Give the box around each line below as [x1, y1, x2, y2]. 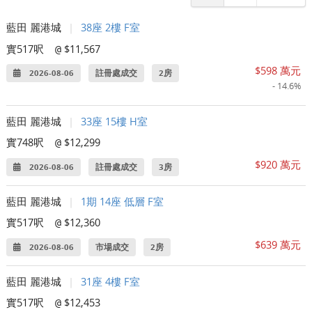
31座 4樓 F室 [81, 274, 141, 289]
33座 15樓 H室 [81, 114, 148, 129]
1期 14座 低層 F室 [81, 194, 164, 209]
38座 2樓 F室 [81, 20, 141, 35]
